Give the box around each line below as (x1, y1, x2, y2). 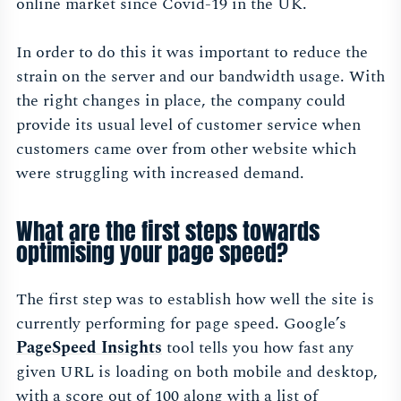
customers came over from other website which (16, 136, 356, 161)
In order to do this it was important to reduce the (16, 39, 368, 64)
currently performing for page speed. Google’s (16, 311, 346, 336)
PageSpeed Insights (16, 335, 162, 360)
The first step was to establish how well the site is (16, 286, 374, 311)
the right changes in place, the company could (16, 88, 346, 113)
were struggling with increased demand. (16, 160, 304, 185)
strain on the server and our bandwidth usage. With (16, 64, 385, 89)
